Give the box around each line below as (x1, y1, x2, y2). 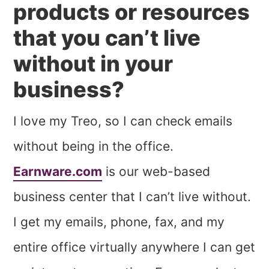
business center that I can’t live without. (13, 189, 252, 204)
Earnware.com (13, 163, 103, 179)
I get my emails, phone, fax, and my (13, 214, 225, 229)
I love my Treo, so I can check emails (13, 113, 233, 128)
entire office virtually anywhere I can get (13, 239, 256, 255)
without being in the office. (13, 138, 174, 154)
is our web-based (102, 163, 211, 179)
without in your (13, 50, 174, 77)
